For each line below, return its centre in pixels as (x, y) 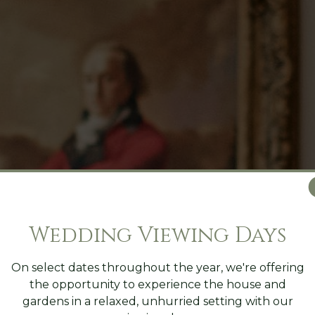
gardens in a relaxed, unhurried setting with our (157, 301)
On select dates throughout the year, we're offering (157, 268)
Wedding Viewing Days (157, 236)
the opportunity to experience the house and (157, 284)
